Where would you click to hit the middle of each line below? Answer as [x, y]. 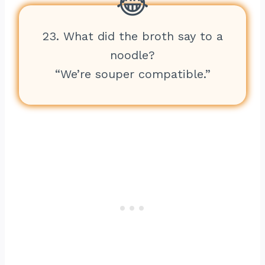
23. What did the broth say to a [132, 36]
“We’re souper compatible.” [132, 74]
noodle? [132, 55]
